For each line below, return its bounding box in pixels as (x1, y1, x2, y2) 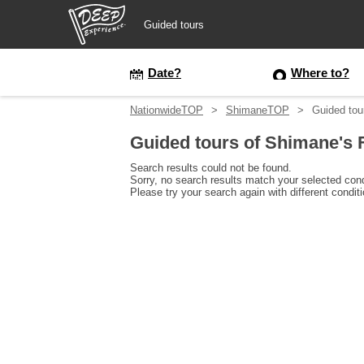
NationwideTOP (130, 104, 203, 116)
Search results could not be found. (130, 162, 292, 174)
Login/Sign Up (19, 106, 84, 119)
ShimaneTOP (226, 104, 289, 116)
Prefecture (23, 149, 71, 162)
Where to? (290, 66, 349, 80)
